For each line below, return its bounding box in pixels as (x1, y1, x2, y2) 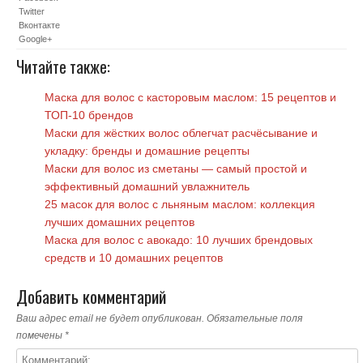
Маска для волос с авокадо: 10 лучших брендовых (45, 233, 313, 246)
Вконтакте (19, 19, 60, 30)
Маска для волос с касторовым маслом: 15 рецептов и (45, 90, 336, 104)
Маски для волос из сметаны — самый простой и (45, 161, 307, 175)
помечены (16, 329, 65, 341)
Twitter (19, 6, 45, 16)
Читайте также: (16, 54, 110, 79)
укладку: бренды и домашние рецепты (45, 143, 250, 157)
